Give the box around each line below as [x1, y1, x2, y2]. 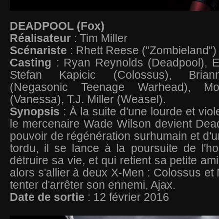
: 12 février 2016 [88, 191, 169, 203]
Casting [10, 56, 56, 69]
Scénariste [10, 44, 70, 57]
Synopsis [10, 105, 63, 118]
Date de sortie [10, 191, 88, 203]
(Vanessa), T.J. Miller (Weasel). [10, 93, 169, 106]
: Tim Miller [74, 32, 128, 44]
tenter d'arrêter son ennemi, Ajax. [10, 178, 175, 191]
